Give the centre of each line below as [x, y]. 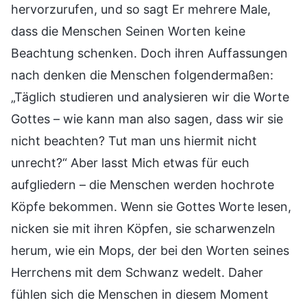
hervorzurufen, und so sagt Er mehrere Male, [141, 9]
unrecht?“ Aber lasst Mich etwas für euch [130, 162]
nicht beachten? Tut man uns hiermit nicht [134, 140]
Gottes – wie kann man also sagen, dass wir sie [147, 119]
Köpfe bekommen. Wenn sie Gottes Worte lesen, [151, 206]
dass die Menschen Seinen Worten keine [128, 31]
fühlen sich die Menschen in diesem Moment [140, 294]
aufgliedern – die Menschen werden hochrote [143, 184]
